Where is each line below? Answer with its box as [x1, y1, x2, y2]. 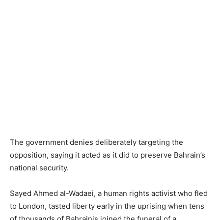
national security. [10, 163, 69, 172]
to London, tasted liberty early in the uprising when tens [10, 201, 204, 211]
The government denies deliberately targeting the [10, 137, 183, 147]
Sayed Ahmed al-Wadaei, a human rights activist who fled [10, 189, 208, 198]
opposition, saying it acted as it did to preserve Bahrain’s [10, 150, 205, 160]
